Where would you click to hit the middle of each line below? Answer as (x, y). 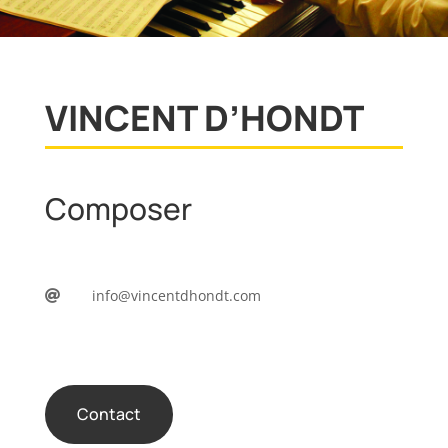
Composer (118, 208)
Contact (108, 414)
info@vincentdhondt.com (176, 295)
